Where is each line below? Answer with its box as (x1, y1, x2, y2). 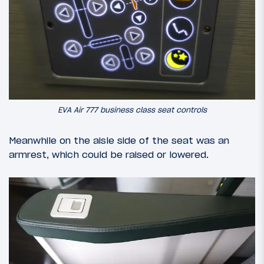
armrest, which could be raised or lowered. (9, 148, 209, 161)
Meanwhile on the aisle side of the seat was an (9, 134, 229, 147)
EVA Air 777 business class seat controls (57, 104, 207, 115)
